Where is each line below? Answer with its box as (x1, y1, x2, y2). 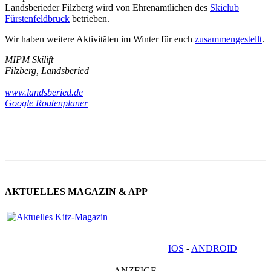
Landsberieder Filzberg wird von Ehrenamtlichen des (5, 2, 210, 13)
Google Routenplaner (5, 97, 88, 108)
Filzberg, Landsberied (5, 65, 89, 76)
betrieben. (70, 13, 109, 24)
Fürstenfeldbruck (5, 13, 70, 24)
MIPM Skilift (5, 54, 53, 65)
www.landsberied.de (5, 87, 83, 97)
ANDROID (191, 243, 237, 254)
